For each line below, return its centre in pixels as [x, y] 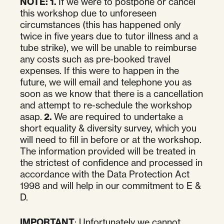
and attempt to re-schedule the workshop [106, 105]
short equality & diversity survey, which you [108, 128]
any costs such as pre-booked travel [95, 59]
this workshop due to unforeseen [88, 13]
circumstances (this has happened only [100, 24]
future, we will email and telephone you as [106, 82]
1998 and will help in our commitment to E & [110, 185]
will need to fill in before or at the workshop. [111, 139]
